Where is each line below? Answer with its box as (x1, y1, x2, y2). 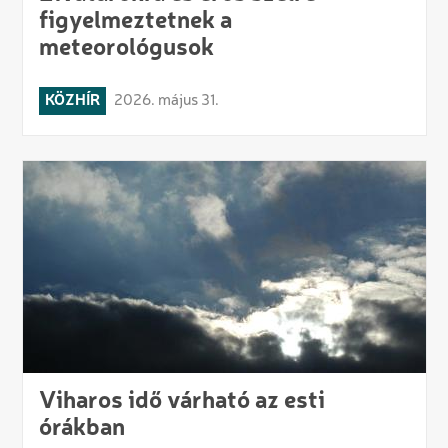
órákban (38, 416, 125, 441)
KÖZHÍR (44, 92, 100, 109)
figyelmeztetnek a (38, 9, 232, 34)
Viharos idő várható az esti (38, 389, 325, 414)
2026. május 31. (113, 92, 219, 109)
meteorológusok (38, 36, 214, 61)
